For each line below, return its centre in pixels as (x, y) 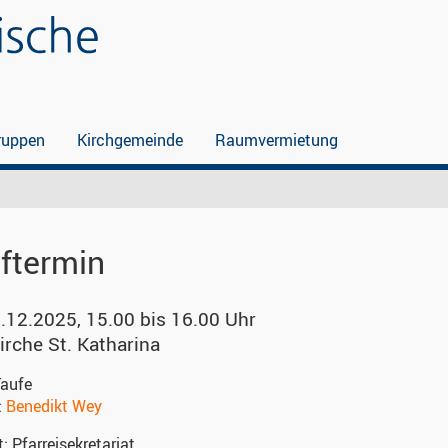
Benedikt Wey (54, 406)
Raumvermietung (276, 140)
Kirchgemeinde (130, 140)
